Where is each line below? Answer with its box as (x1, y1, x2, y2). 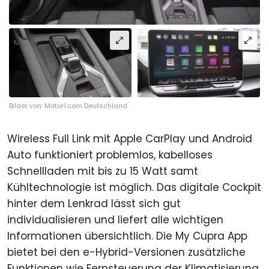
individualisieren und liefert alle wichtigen (7, 212, 223, 227)
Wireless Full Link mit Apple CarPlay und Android (7, 131, 252, 146)
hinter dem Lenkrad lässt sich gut (7, 196, 181, 211)
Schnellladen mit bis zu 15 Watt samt (7, 163, 198, 178)
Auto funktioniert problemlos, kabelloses (7, 147, 213, 162)
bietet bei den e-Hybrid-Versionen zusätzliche (7, 244, 246, 259)
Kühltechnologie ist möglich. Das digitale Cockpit (7, 180, 261, 195)
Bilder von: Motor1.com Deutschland (9, 100, 127, 110)
